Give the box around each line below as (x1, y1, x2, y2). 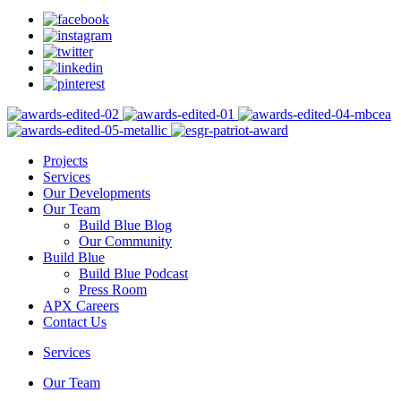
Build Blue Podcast (79, 265, 188, 281)
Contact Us (43, 313, 107, 329)
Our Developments (43, 184, 150, 200)
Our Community (79, 233, 172, 249)
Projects (43, 152, 88, 168)
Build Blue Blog (79, 217, 172, 233)
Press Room (79, 281, 147, 297)
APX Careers (43, 297, 119, 313)
